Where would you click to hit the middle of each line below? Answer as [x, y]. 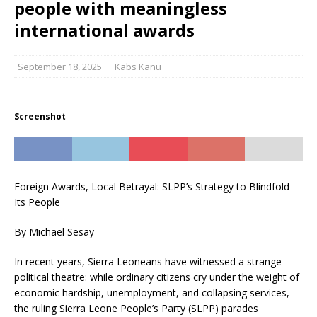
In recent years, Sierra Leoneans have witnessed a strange [148, 261]
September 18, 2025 [60, 67]
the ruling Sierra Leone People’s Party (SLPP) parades [136, 308]
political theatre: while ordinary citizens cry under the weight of [157, 277]
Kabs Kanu [138, 67]
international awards [104, 30]
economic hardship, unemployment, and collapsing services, [152, 293]
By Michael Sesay [54, 232]
